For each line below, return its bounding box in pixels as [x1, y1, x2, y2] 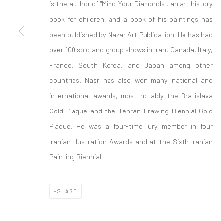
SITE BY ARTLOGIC [152, 22, 205, 28]
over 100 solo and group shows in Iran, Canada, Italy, [49, 45, 213, 54]
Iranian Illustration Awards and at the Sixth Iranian [49, 137, 213, 146]
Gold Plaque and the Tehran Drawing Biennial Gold [49, 106, 213, 115]
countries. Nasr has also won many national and [49, 75, 213, 84]
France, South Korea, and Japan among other [49, 60, 213, 69]
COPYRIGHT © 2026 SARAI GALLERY [39, 22, 141, 28]
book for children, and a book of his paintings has [49, 14, 213, 23]
